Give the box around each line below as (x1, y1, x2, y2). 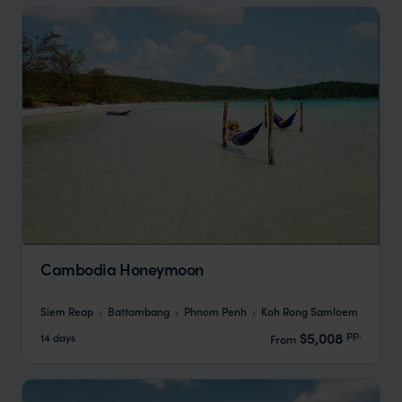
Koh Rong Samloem (261, 302, 358, 319)
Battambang (108, 302, 170, 319)
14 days (40, 329, 75, 345)
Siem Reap (40, 302, 93, 319)
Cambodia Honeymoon (40, 258, 204, 281)
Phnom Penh (184, 302, 247, 319)
